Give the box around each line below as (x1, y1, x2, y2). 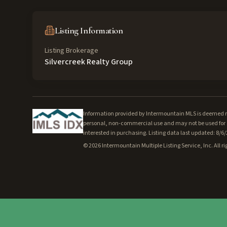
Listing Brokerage (45, 46, 98, 56)
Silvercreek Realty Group (45, 56, 133, 67)
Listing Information (55, 25, 123, 36)
